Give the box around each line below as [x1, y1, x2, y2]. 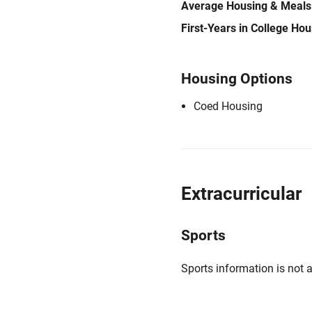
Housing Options [181, 70, 292, 87]
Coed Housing [194, 100, 263, 113]
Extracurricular [181, 183, 302, 204]
